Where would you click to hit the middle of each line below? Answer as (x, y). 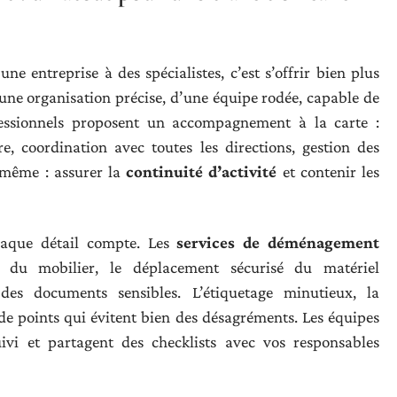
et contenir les (328, 171)
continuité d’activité (202, 171)
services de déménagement (278, 242)
